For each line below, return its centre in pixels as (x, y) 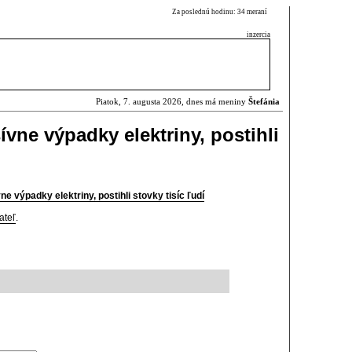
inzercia (258, 35)
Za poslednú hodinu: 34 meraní (221, 12)
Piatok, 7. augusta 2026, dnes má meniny (172, 102)
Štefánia (264, 102)
